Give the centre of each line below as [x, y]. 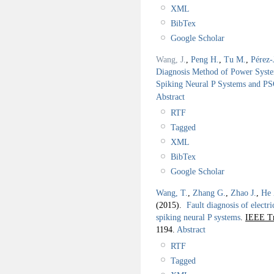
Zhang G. [209, 192]
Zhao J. [243, 192]
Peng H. [205, 59]
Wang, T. [172, 192]
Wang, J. [171, 59]
